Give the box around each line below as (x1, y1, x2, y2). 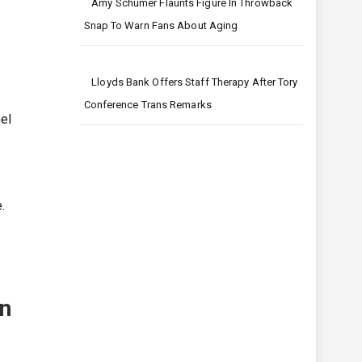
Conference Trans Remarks (83, 99, 212, 111)
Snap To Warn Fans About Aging (83, 19, 238, 32)
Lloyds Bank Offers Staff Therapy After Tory (91, 76, 298, 88)
